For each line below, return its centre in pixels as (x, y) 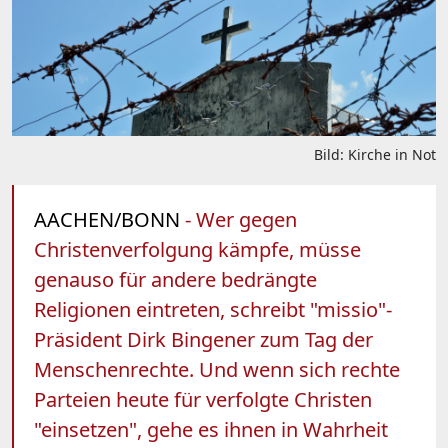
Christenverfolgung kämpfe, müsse (197, 249)
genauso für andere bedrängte (175, 279)
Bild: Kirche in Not (375, 154)
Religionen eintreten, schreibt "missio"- (213, 309)
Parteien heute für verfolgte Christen (203, 399)
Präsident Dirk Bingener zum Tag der (203, 339)
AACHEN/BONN (107, 219)
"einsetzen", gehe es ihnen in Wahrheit (211, 429)
